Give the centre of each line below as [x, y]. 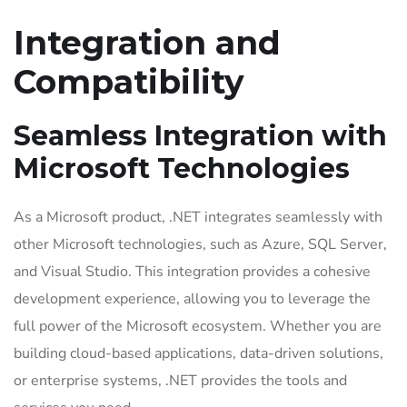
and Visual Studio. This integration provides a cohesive [192, 272]
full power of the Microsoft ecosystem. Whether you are [198, 326]
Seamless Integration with [200, 136]
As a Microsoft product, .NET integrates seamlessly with [198, 217]
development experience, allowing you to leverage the [192, 299]
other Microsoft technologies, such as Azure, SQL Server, [200, 244]
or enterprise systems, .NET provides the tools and [180, 381]
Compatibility [129, 82]
